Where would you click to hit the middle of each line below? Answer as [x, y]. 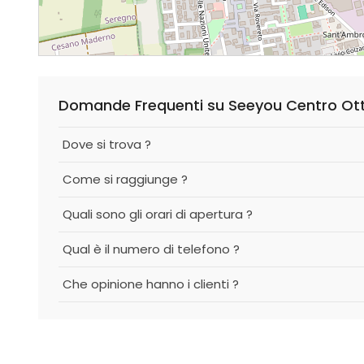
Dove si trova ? [107, 144]
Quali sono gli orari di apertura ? [158, 214]
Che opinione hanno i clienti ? [151, 284]
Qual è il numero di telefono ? [151, 249]
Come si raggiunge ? [125, 179]
